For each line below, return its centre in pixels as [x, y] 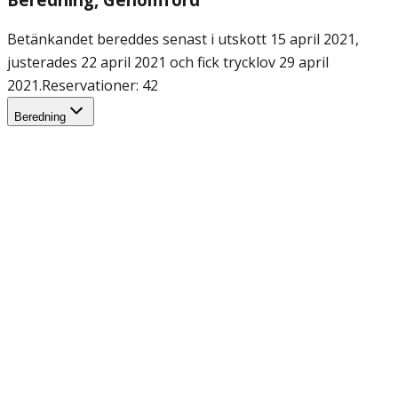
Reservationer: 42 [100, 85]
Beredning [40, 116]
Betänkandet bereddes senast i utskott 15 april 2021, [183, 39]
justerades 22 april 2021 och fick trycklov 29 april [168, 62]
